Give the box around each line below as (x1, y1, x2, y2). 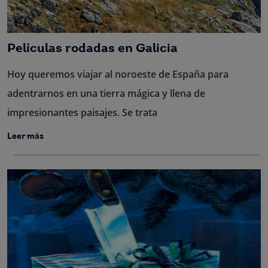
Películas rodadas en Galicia (7, 42, 178, 55)
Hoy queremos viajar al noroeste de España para (7, 67, 229, 81)
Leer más (7, 132, 44, 141)
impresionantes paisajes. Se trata (7, 105, 157, 119)
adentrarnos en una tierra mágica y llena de (7, 86, 205, 100)
